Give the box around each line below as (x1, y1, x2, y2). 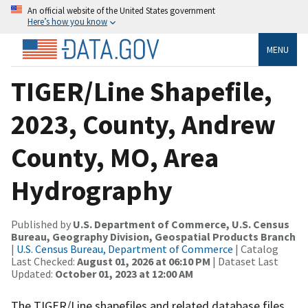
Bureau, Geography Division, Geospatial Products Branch (11, 229, 296, 243)
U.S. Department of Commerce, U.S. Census (73, 217, 289, 231)
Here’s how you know (27, 16, 107, 27)
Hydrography (11, 173, 173, 208)
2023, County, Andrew (11, 107, 276, 142)
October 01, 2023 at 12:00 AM (55, 266, 193, 280)
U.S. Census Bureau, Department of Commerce (16, 241, 233, 256)
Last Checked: (11, 254, 77, 268)
